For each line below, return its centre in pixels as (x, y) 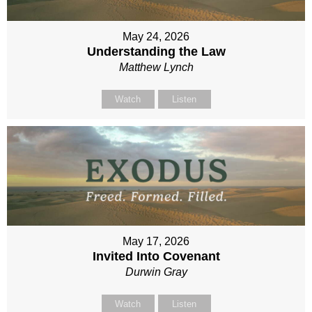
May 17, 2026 (156, 241)
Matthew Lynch (156, 67)
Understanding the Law (156, 51)
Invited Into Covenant (156, 256)
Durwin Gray (156, 272)
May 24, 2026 (156, 36)
